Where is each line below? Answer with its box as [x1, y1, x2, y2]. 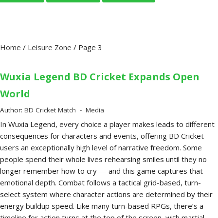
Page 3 [78, 42, 102, 53]
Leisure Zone [28, 42, 72, 53]
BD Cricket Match [24, 106, 76, 115]
